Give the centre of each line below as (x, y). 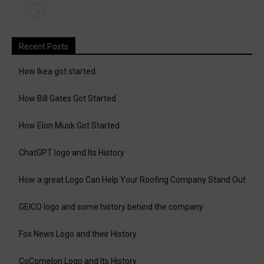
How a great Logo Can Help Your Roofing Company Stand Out (132, 180)
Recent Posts (44, 47)
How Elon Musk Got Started (69, 126)
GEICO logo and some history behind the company (111, 207)
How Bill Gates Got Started (67, 99)
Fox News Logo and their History (78, 234)
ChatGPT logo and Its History (72, 153)
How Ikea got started (57, 72)
